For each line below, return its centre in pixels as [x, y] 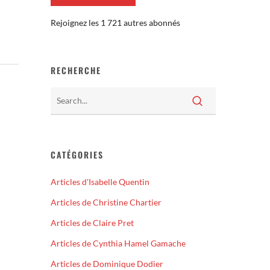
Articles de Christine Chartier [106, 202]
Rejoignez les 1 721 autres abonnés [116, 22]
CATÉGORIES [77, 154]
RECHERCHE [76, 70]
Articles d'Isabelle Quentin [100, 181]
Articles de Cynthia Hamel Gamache [118, 243]
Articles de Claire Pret [93, 222]
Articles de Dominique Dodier [107, 263]
